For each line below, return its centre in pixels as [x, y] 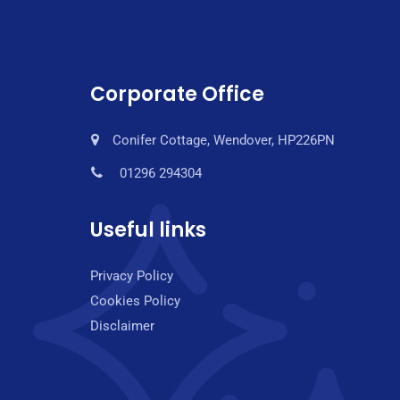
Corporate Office [177, 94]
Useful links [148, 230]
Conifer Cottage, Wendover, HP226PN [224, 140]
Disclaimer [122, 326]
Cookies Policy [135, 301]
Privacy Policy [132, 276]
